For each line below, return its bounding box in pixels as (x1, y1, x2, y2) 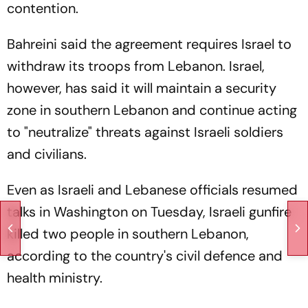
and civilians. (7, 145, 87, 163)
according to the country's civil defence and (7, 247, 283, 265)
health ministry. (7, 269, 102, 287)
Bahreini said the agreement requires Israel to (7, 35, 291, 53)
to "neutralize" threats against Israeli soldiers (7, 123, 283, 141)
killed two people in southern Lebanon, (7, 225, 249, 243)
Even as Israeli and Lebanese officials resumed (7, 181, 298, 199)
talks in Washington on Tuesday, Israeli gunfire (7, 203, 291, 221)
